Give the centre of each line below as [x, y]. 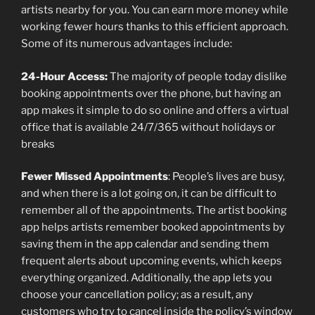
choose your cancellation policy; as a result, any [137, 295]
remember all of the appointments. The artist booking [154, 211]
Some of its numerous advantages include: [127, 44]
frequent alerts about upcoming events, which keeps [152, 261]
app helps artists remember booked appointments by [153, 227]
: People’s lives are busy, [226, 177]
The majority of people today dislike [197, 76]
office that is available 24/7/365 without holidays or [148, 127]
